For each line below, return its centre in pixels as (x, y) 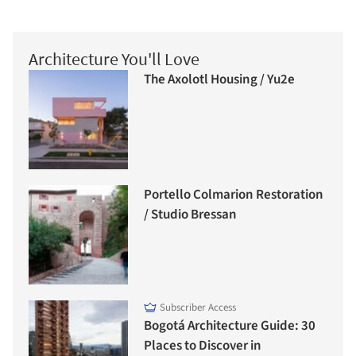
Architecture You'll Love (114, 58)
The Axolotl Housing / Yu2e (219, 80)
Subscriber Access (198, 308)
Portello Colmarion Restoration (234, 195)
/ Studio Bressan (190, 215)
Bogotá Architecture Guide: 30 (230, 326)
